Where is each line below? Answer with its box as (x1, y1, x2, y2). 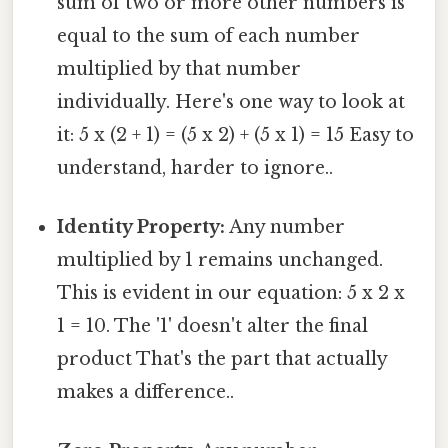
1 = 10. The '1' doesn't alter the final (57, 315, 369, 338)
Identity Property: (57, 216, 226, 239)
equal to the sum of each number (57, 24, 361, 47)
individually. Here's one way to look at (57, 90, 406, 113)
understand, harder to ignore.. (57, 156, 334, 179)
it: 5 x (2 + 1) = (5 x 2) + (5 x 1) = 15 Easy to (57, 123, 415, 146)
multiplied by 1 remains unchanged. (57, 249, 384, 272)
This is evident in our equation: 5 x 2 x (57, 282, 406, 305)
